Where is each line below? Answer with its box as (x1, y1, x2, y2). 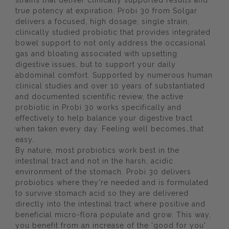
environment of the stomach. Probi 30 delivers (15, 168, 191, 176)
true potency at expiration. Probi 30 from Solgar (15, 7, 197, 15)
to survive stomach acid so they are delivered (15, 189, 189, 197)
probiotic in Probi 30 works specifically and (15, 103, 181, 111)
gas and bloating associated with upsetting (15, 50, 177, 58)
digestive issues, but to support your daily (15, 60, 176, 68)
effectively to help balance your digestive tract (15, 114, 193, 122)
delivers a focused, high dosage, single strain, (15, 17, 190, 26)
